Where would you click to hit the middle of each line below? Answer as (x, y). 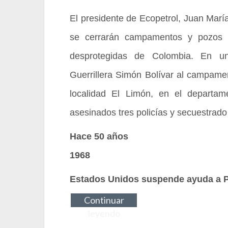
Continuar (104, 200)
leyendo (104, 213)
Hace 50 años (99, 136)
